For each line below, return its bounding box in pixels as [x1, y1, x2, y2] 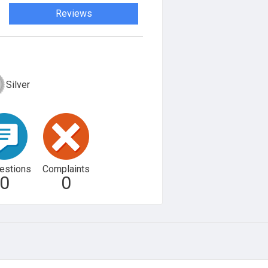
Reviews [55, 8, 92, 19]
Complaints [42, 163, 90, 175]
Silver [6, 78, 30, 90]
